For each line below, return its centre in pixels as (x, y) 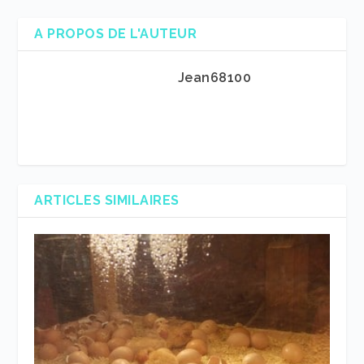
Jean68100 (214, 77)
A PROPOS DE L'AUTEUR (116, 33)
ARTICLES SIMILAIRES (107, 200)
